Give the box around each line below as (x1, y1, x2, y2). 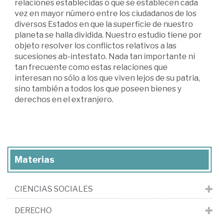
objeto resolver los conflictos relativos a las (15, 41, 176, 51)
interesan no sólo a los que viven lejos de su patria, (15, 73, 200, 83)
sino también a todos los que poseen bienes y (15, 84, 181, 94)
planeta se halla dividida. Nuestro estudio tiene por (15, 30, 202, 40)
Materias (15, 154, 54, 165)
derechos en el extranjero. (15, 95, 113, 105)
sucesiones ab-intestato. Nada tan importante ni (15, 52, 195, 62)
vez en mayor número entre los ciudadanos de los (15, 9, 197, 19)
